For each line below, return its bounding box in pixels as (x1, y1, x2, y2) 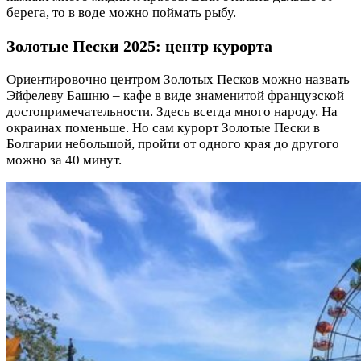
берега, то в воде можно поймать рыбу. (6, 5, 236, 21)
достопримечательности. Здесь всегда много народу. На (6, 104, 338, 120)
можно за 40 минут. (6, 152, 122, 168)
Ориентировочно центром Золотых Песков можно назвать (6, 72, 350, 88)
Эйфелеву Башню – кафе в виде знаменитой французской (6, 88, 344, 104)
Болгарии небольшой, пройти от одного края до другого (6, 136, 339, 152)
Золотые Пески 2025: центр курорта (6, 37, 272, 56)
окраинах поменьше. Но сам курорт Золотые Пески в (6, 120, 320, 136)
